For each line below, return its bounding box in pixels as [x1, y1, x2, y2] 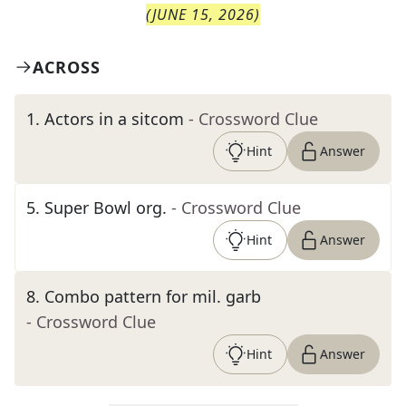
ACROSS [33, 56, 101, 78]
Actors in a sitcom [44, 108, 184, 130]
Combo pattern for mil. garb [44, 285, 261, 307]
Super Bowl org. [44, 197, 167, 218]
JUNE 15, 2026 [152, 5, 255, 24]
